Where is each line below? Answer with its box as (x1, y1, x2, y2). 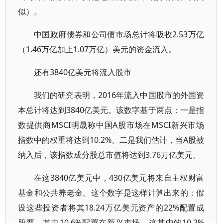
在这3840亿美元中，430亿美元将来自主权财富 (34, 172, 205, 183)
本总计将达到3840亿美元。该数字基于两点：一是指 (18, 105, 205, 115)
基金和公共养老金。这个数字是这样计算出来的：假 (18, 187, 205, 198)
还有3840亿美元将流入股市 (34, 67, 131, 78)
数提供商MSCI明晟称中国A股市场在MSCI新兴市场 (18, 119, 205, 130)
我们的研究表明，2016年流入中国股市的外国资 (34, 90, 205, 101)
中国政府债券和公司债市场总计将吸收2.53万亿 (34, 29, 205, 40)
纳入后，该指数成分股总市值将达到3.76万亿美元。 (18, 149, 201, 160)
